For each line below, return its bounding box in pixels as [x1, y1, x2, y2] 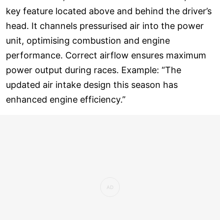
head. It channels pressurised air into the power [6, 21, 204, 31]
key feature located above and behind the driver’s [6, 6, 212, 17]
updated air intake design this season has [6, 80, 178, 90]
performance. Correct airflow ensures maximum [6, 50, 206, 61]
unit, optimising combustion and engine [6, 35, 170, 46]
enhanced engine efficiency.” [6, 94, 126, 105]
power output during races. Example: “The [6, 65, 181, 76]
